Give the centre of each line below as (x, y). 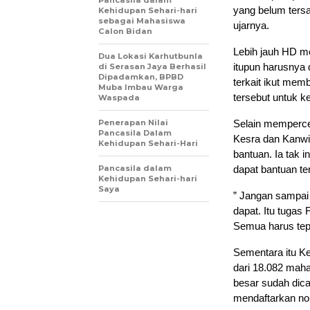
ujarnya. (251, 25)
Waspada (119, 98)
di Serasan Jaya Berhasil (152, 66)
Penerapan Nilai (133, 122)
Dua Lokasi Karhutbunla (151, 56)
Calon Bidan (125, 31)
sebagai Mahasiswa (142, 21)
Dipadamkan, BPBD (141, 77)
